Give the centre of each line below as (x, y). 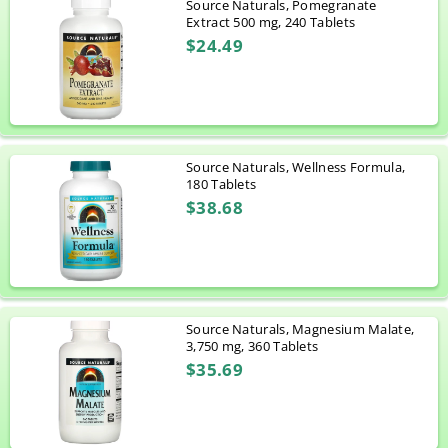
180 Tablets (221, 184)
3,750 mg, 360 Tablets (252, 346)
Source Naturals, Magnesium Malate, (300, 329)
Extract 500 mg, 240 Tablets (271, 22)
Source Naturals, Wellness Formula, (296, 167)
